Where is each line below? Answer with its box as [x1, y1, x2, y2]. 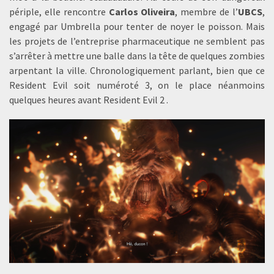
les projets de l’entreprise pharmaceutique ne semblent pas [9, 35, 265, 48]
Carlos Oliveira [105, 6, 176, 18]
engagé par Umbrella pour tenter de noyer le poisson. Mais [9, 20, 265, 33]
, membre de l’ [175, 6, 239, 18]
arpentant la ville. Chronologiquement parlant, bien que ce [9, 64, 265, 77]
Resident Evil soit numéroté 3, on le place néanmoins [9, 79, 265, 92]
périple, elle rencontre [9, 6, 106, 18]
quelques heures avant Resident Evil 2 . [9, 94, 168, 106]
